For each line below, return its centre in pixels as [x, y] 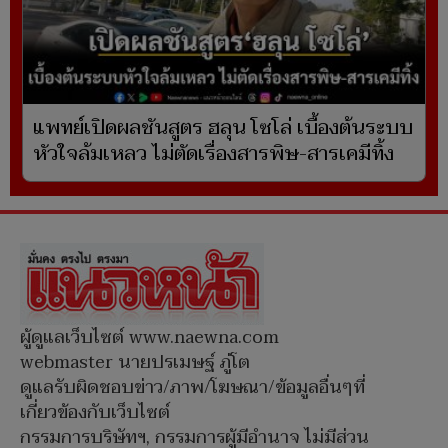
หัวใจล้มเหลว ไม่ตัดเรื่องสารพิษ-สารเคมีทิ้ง [213, 154]
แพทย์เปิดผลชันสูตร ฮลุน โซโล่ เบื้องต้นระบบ [223, 128]
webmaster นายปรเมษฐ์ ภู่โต [135, 363]
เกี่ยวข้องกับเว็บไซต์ [95, 413]
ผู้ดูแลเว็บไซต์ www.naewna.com [149, 338]
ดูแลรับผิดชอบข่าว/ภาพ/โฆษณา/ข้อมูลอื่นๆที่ [192, 388]
